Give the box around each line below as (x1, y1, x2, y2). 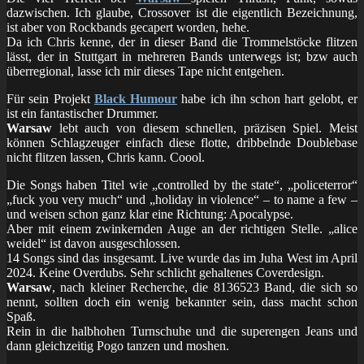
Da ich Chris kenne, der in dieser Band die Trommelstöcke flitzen (6, 34, 357, 49)
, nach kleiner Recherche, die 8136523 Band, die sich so (52, 279, 357, 294)
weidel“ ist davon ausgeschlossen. (6, 236, 180, 250)
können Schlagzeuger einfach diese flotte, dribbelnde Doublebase (6, 135, 357, 149)
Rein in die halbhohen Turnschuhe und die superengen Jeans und (6, 323, 357, 338)
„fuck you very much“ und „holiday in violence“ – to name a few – (6, 192, 357, 206)
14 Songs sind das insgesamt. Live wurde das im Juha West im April (6, 250, 357, 265)
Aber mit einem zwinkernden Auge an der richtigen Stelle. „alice (6, 221, 357, 236)
